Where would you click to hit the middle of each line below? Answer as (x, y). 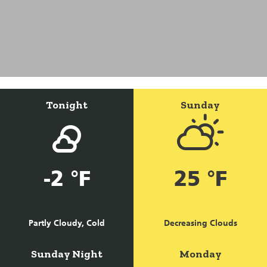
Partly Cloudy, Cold (67, 223)
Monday (200, 254)
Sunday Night (67, 254)
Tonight (67, 105)
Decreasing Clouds (200, 223)
